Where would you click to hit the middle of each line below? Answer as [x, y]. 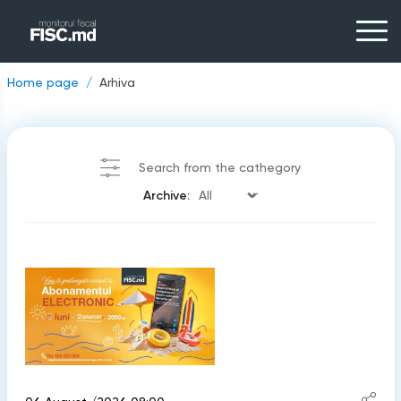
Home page [43, 82]
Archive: [166, 195]
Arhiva [117, 82]
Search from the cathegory [220, 168]
